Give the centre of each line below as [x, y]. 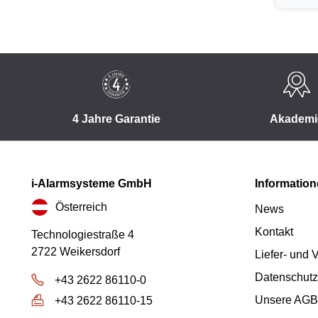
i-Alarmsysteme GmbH [92, 183]
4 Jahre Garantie [116, 119]
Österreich [81, 207]
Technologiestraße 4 [83, 235]
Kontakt [274, 232]
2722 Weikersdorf [76, 252]
